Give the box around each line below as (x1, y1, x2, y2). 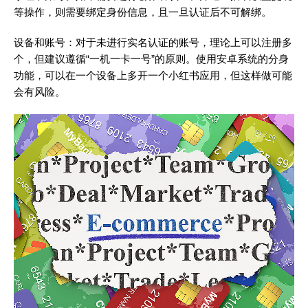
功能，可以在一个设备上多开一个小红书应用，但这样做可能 (14, 69, 292, 81)
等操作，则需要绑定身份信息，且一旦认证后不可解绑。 (14, 6, 272, 18)
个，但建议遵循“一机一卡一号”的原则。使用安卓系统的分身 (14, 53, 289, 65)
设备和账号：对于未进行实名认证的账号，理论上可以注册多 (14, 36, 292, 48)
